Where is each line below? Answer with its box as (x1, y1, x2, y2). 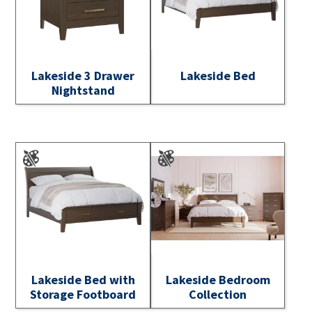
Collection (189, 286, 247, 303)
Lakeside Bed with (31, 272, 135, 288)
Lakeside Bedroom (165, 272, 270, 288)
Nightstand (51, 81, 115, 98)
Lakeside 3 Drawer (31, 67, 135, 84)
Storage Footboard (30, 286, 136, 303)
